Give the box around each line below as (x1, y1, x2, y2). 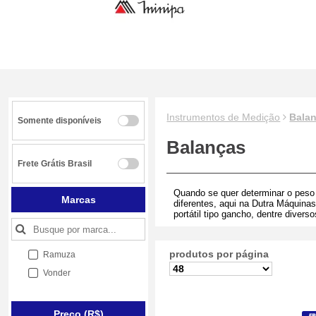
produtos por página (169, 248, 269, 260)
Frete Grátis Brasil (18, 159, 92, 169)
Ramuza (43, 250, 76, 260)
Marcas (61, 194, 96, 205)
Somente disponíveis (18, 116, 102, 126)
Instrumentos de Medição (166, 111, 281, 123)
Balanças (166, 137, 246, 158)
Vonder (43, 268, 71, 278)
